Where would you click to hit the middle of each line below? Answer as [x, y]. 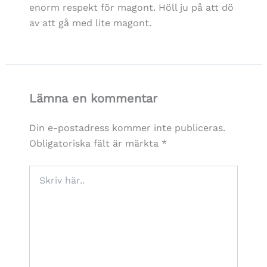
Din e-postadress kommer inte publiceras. [127, 128]
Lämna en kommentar [93, 98]
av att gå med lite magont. [90, 23]
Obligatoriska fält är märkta [95, 143]
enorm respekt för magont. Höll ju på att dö [131, 7]
